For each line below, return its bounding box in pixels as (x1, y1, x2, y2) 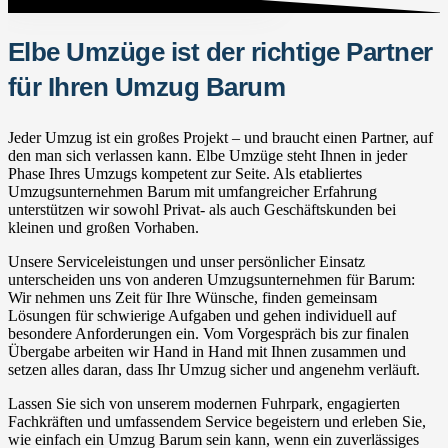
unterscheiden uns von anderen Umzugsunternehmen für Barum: (8, 270, 415, 288)
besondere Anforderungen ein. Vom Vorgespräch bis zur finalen (8, 324, 409, 342)
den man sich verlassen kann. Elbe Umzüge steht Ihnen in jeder (8, 146, 407, 164)
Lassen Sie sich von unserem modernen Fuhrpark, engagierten (8, 394, 400, 412)
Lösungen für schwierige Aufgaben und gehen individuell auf (8, 306, 396, 324)
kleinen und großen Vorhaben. (8, 218, 199, 236)
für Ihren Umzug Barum (8, 72, 286, 101)
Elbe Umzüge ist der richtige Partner (8, 37, 433, 66)
